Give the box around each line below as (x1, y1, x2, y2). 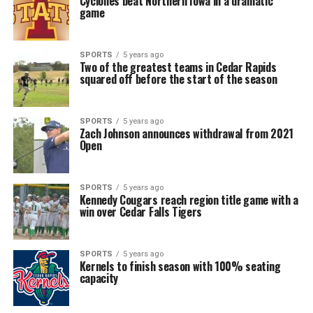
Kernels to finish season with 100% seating (79, 258, 281, 275)
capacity (79, 270, 119, 286)
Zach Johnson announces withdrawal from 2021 (79, 125, 293, 142)
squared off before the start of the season (79, 71, 277, 87)
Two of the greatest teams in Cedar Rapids (79, 59, 277, 75)
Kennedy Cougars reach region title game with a (79, 191, 298, 208)
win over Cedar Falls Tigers (79, 203, 203, 220)
